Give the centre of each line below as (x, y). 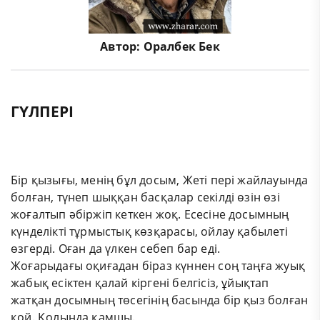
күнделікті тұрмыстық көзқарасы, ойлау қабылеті (149, 231)
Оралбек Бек (181, 46)
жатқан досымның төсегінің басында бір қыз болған (160, 300)
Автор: (122, 46)
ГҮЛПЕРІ (42, 111)
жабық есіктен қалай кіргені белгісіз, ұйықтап (140, 282)
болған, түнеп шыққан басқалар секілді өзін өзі (145, 197)
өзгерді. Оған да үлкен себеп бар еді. (116, 248)
